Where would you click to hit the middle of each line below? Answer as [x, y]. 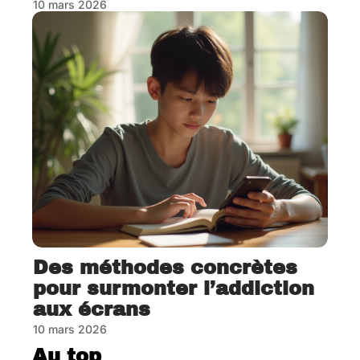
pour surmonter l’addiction [174, 289]
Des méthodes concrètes [165, 268]
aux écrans [92, 310]
